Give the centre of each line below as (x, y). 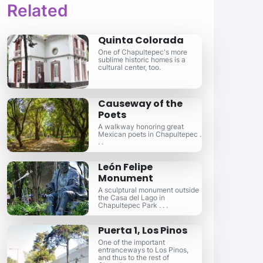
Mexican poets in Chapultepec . (150, 134)
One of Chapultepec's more (143, 52)
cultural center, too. (130, 67)
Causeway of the (141, 104)
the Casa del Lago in (132, 198)
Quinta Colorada (141, 40)
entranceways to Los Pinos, (144, 250)
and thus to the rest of (134, 257)
